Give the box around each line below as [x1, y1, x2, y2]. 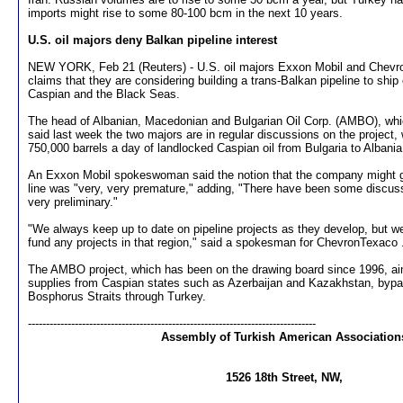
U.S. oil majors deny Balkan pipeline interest [28, 33, 277, 47]
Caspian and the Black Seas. [28, 87, 180, 101]
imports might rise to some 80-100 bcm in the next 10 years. [28, 6, 343, 20]
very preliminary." [28, 195, 118, 209]
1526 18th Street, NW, [225, 371, 343, 384]
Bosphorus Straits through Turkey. [28, 290, 206, 303]
